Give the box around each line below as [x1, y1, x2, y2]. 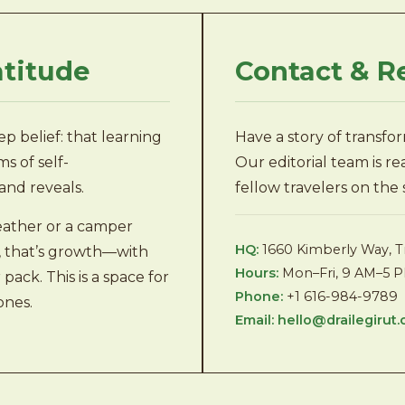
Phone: [235, 288, 283, 305]
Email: [235, 312, 274, 328]
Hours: [235, 265, 278, 281]
